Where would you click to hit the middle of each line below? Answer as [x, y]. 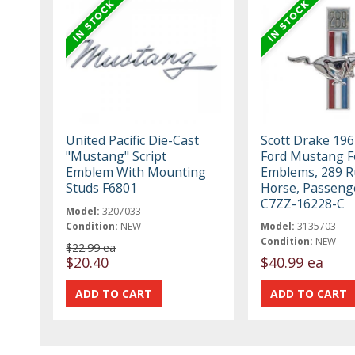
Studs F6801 [102, 187]
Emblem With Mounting [136, 172]
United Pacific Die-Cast [133, 140]
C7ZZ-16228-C [302, 203]
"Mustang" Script [116, 156]
